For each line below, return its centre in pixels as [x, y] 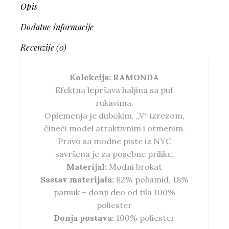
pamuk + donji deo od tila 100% [114, 192]
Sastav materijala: [78, 180]
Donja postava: [84, 218]
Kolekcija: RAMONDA [114, 77]
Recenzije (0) [44, 48]
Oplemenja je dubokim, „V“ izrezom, [114, 116]
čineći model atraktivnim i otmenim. [114, 129]
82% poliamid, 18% [152, 180]
